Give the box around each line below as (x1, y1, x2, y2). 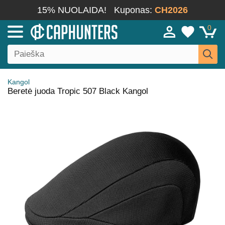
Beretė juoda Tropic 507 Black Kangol (8, 86, 148, 96)
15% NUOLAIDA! (37, 5, 106, 15)
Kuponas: (114, 5, 155, 15)
